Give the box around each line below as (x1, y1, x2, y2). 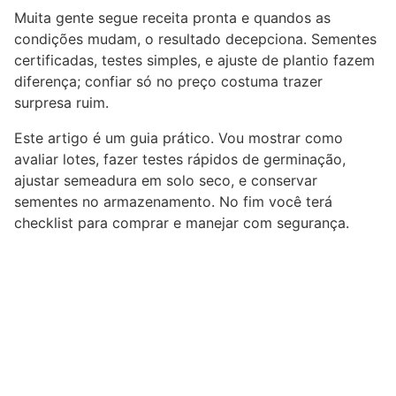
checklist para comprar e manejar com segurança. (14, 213, 349, 232)
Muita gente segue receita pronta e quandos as (14, 8, 331, 27)
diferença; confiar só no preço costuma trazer (14, 72, 323, 90)
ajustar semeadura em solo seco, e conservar (14, 171, 317, 189)
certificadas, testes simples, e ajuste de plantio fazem (14, 50, 375, 69)
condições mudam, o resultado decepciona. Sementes (14, 29, 377, 48)
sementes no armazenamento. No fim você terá (14, 192, 332, 210)
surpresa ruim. (14, 93, 109, 111)
